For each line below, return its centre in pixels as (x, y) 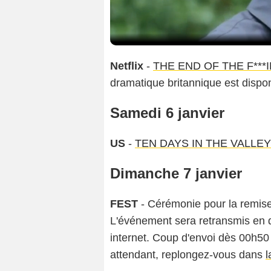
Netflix (127, 66)
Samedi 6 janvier (167, 113)
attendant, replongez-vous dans (188, 255)
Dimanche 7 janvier (176, 174)
